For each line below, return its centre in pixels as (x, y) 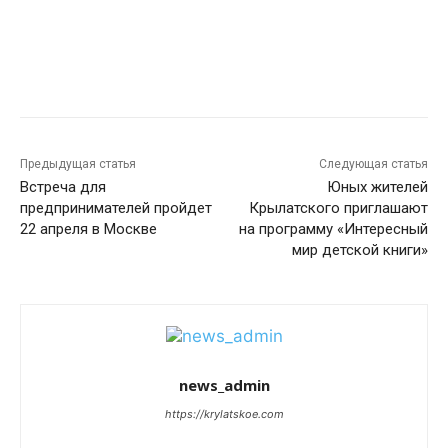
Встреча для (63, 187)
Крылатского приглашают (338, 208)
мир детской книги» (359, 250)
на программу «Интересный (333, 229)
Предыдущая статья (78, 164)
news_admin (224, 385)
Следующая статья (373, 164)
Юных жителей (377, 187)
